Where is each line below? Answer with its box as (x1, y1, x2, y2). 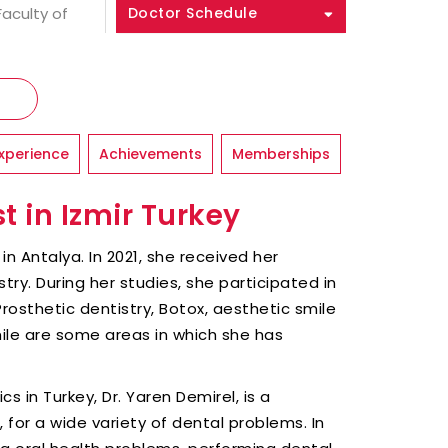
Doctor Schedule (127, 3, 258, 23)
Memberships (232, 144, 330, 164)
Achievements (99, 144, 202, 164)
